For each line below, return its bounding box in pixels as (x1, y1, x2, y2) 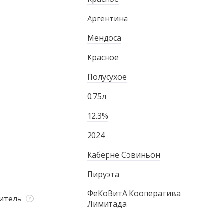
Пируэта (87, 169, 120, 180)
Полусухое (87, 72, 127, 82)
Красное (87, 52, 119, 63)
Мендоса (87, 33, 122, 43)
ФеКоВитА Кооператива (87, 188, 181, 199)
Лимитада (87, 199, 127, 209)
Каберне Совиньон (87, 149, 161, 160)
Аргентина (87, 13, 128, 24)
